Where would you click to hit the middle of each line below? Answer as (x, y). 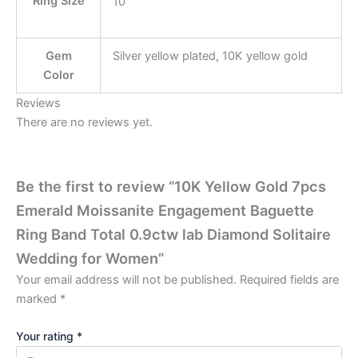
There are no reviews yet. (84, 123)
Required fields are (289, 279)
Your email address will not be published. (126, 279)
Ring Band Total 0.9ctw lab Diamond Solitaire (173, 234)
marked (38, 298)
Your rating (46, 336)
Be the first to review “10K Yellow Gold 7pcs (171, 186)
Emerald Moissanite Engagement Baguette (165, 210)
